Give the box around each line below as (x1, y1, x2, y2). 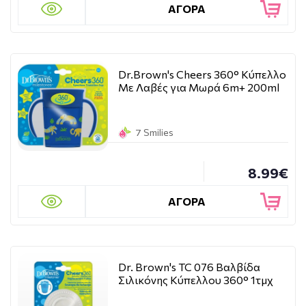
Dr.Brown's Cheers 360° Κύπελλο (118, 68, 286, 81)
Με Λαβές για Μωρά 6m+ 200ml (118, 81, 279, 94)
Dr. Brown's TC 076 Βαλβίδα (118, 260, 260, 273)
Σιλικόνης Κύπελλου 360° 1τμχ (118, 273, 273, 286)
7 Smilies (135, 126, 173, 138)
